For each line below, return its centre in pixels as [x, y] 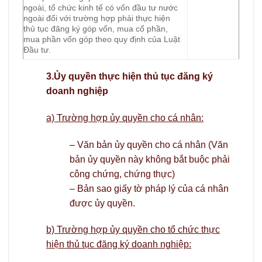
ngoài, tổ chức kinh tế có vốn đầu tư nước [101, 7]
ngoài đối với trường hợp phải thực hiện [97, 18]
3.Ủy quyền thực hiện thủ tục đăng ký [130, 76]
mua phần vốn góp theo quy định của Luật [102, 39]
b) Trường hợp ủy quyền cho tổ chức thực [133, 230]
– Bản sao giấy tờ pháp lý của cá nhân [149, 188]
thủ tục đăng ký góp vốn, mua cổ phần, [96, 28]
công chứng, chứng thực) [122, 174]
